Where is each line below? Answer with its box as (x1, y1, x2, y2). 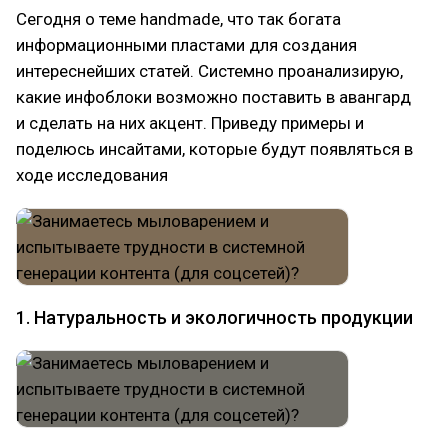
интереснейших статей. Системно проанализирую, (16, 61, 403, 81)
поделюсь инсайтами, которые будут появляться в (16, 139, 413, 159)
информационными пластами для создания (16, 35, 357, 55)
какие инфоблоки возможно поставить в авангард (16, 87, 411, 107)
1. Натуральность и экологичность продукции (16, 307, 413, 328)
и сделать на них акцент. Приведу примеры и (16, 113, 364, 133)
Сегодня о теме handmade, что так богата (16, 9, 341, 29)
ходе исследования (16, 165, 168, 185)
